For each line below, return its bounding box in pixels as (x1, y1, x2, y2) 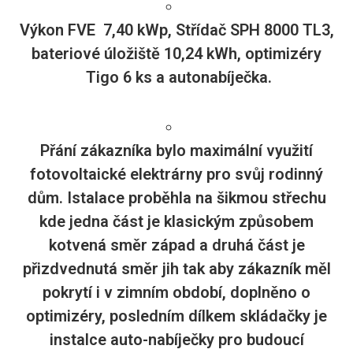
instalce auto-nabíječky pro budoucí (49, 329, 304, 349)
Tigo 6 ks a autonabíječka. (81, 67, 272, 87)
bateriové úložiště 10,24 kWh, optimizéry (32, 43, 321, 63)
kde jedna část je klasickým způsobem (39, 211, 314, 231)
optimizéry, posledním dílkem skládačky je (26, 306, 327, 325)
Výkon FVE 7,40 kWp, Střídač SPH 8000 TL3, (19, 20, 334, 39)
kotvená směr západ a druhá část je (48, 235, 305, 255)
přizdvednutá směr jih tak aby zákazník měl (22, 258, 331, 278)
